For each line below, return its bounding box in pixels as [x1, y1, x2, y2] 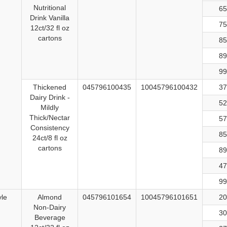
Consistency [30, 124, 69, 132]
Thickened [33, 83, 66, 92]
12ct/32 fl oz [30, 24, 69, 32]
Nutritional [33, 4, 66, 12]
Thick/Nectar [29, 113, 70, 122]
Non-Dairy [33, 203, 66, 212]
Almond [37, 193, 62, 202]
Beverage [34, 213, 65, 222]
